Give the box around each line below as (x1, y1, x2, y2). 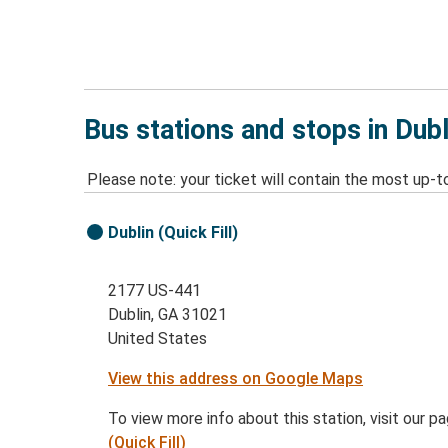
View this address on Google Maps (108, 369, 364, 389)
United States (108, 329, 208, 349)
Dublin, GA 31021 (108, 305, 228, 325)
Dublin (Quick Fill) (108, 223, 239, 243)
